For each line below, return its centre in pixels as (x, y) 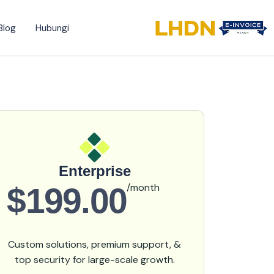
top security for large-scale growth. (94, 260)
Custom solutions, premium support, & (95, 244)
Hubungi (53, 28)
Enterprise (94, 171)
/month (143, 187)
